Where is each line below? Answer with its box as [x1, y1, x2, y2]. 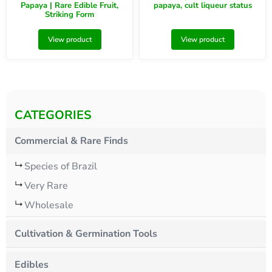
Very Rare [24, 179, 68, 193]
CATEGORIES [15, 107, 92, 124]
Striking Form [45, 8, 94, 20]
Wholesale [24, 199, 73, 212]
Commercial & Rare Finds [15, 134, 128, 148]
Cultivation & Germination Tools [15, 227, 157, 241]
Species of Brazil [24, 160, 97, 174]
